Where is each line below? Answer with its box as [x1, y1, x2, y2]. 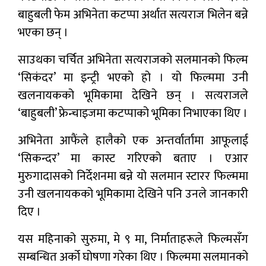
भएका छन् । [18, 22, 68, 43]
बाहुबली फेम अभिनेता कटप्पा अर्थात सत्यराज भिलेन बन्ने [18, 4, 248, 25]
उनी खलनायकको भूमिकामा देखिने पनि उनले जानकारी [18, 183, 248, 204]
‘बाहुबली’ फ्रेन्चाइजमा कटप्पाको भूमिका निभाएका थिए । [18, 103, 248, 123]
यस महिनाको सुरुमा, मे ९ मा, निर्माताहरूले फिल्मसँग [18, 229, 248, 249]
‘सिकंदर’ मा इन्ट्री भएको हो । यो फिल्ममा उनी [18, 67, 248, 88]
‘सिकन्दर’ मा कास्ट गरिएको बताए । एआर [18, 148, 248, 169]
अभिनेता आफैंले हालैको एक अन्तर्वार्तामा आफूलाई [18, 130, 248, 151]
